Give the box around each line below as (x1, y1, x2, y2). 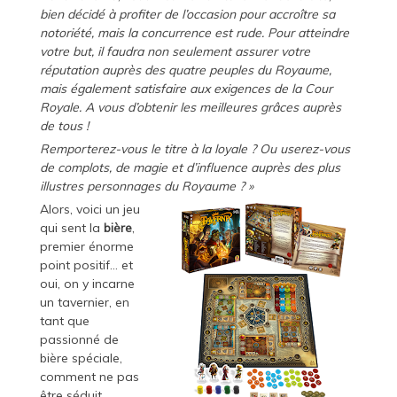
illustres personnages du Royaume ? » (39, 178, 253, 195)
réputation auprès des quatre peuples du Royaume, (39, 62, 331, 79)
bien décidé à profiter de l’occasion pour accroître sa (39, 6, 335, 23)
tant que (39, 313, 90, 330)
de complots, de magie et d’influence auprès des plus (39, 160, 340, 176)
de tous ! (39, 118, 89, 135)
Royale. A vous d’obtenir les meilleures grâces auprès (39, 99, 341, 116)
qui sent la (39, 220, 104, 237)
